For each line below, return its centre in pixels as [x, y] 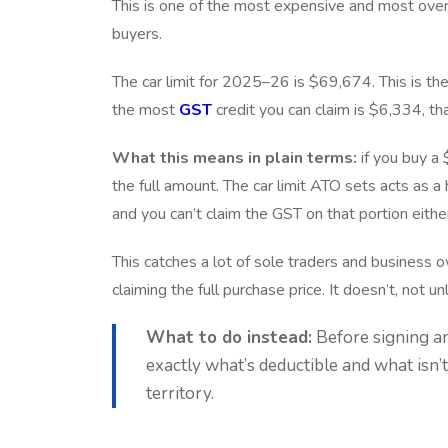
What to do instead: [229, 337]
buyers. [137, 33]
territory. [180, 393]
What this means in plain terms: [234, 157]
